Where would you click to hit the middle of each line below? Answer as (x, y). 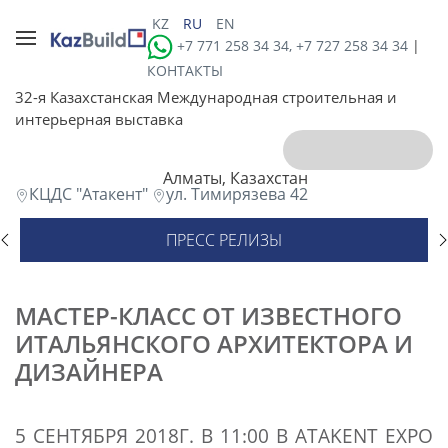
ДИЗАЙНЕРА (89, 371)
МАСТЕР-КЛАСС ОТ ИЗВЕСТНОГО (208, 315)
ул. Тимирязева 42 (237, 194)
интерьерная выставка (99, 119)
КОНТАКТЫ (185, 70)
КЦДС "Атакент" (90, 194)
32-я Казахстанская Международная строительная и (206, 97)
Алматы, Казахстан (235, 178)
